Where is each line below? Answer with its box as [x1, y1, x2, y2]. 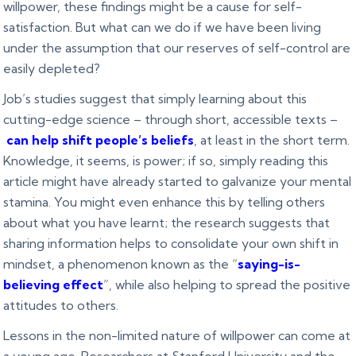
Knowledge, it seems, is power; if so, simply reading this [3, 153, 329, 169]
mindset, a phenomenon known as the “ [3, 256, 238, 273]
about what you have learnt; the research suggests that [3, 215, 331, 231]
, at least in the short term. [194, 132, 350, 149]
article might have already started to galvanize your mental [3, 173, 352, 190]
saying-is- [238, 256, 301, 273]
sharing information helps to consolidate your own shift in [3, 235, 339, 252]
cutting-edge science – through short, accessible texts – [3, 111, 339, 128]
